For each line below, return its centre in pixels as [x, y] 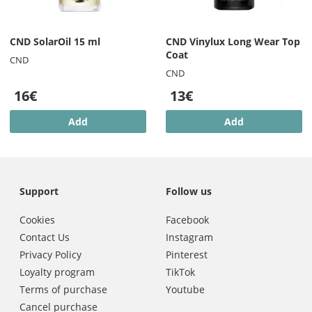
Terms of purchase [63, 289]
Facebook [187, 219]
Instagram [189, 237]
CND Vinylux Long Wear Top [233, 42]
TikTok [180, 272]
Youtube [185, 289]
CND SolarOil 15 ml [55, 42]
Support [39, 192]
